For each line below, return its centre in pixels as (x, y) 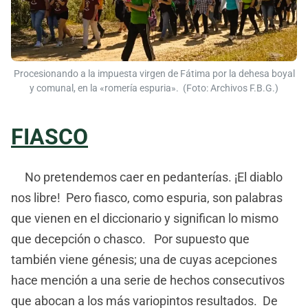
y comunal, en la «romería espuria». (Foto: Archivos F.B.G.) (154, 88)
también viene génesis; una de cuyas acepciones (144, 259)
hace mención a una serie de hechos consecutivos (148, 280)
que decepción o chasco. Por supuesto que (130, 239)
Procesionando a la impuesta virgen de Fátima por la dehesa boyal (154, 74)
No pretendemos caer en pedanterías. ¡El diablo (147, 177)
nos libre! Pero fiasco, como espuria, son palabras (147, 197)
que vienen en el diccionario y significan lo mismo (145, 218)
